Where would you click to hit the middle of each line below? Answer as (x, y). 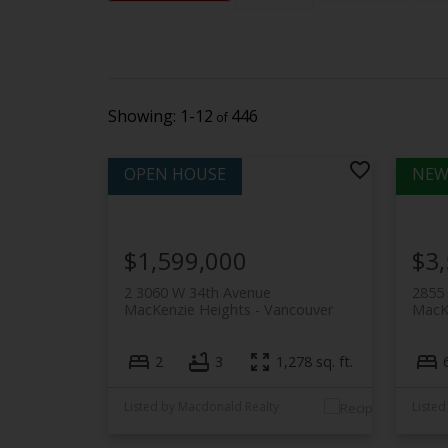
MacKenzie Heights (187, 309)
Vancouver (298, 309)
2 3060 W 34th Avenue (197, 292)
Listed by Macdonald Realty (201, 407)
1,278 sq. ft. (314, 362)
